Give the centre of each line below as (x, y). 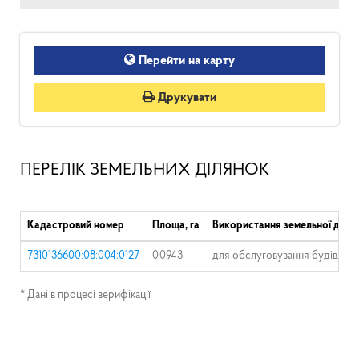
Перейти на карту (185, 61)
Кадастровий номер (76, 226)
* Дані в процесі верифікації (85, 295)
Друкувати (186, 98)
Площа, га (176, 226)
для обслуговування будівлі (279, 256)
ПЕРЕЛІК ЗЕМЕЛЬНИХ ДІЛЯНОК (145, 170)
